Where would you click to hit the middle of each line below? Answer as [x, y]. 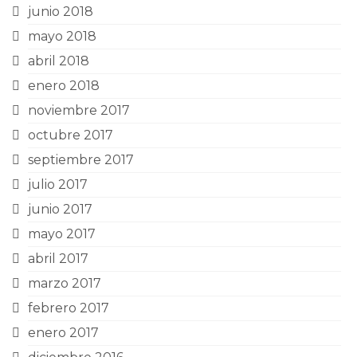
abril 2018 [59, 61]
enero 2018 [64, 86]
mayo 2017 [62, 234]
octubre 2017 [71, 135]
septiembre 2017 [81, 160]
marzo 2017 [65, 283]
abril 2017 [58, 259]
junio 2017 [60, 209]
